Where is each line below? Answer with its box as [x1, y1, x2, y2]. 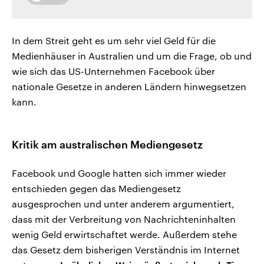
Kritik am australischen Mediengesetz [12, 137, 203, 151]
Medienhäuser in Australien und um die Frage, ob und [12, 49, 252, 61]
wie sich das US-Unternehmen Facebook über [12, 65, 215, 77]
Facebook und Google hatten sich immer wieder [12, 167, 226, 179]
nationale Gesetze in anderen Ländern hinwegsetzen [12, 80, 246, 92]
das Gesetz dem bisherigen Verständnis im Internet [12, 243, 240, 255]
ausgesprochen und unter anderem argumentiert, [12, 197, 235, 209]
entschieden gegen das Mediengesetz [12, 182, 181, 194]
